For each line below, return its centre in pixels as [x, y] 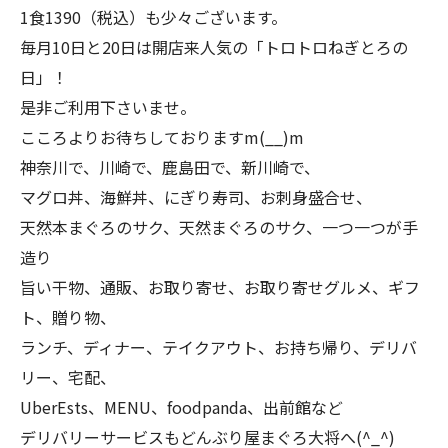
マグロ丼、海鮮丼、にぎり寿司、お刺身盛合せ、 [196, 197]
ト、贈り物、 [68, 317]
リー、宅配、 [68, 377]
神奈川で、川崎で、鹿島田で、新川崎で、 [170, 167]
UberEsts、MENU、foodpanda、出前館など [181, 407]
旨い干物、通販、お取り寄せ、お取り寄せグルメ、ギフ [220, 287]
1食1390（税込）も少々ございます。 [153, 17]
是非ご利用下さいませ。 [108, 107]
